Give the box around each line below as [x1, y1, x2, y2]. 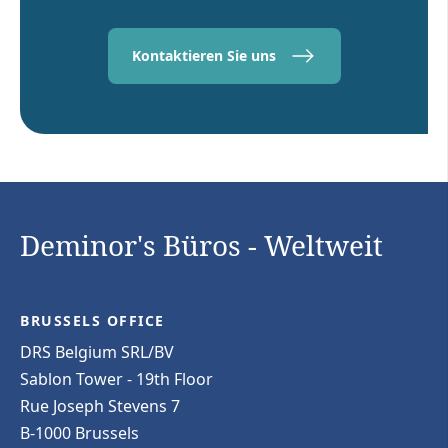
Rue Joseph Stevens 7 [20, 394, 180, 417]
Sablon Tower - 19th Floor [20, 367, 213, 390]
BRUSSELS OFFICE [20, 310, 165, 330]
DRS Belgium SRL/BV [20, 340, 174, 363]
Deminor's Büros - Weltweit [20, 225, 383, 264]
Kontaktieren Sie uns [131, 46, 276, 65]
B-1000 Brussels [20, 421, 139, 444]
